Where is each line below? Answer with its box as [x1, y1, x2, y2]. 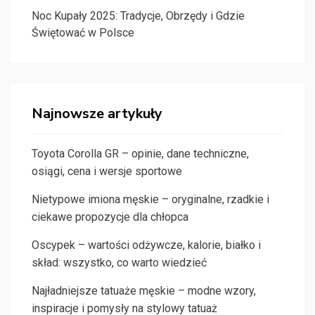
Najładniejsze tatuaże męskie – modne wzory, [32, 284, 256, 298]
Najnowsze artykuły [32, 104, 162, 124]
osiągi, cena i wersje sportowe [32, 165, 182, 179]
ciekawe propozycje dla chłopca [32, 210, 188, 224]
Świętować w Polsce [32, 26, 134, 40]
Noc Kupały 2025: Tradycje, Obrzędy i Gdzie [32, 9, 245, 23]
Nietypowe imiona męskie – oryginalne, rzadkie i [32, 193, 269, 207]
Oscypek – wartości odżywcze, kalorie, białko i [32, 238, 261, 252]
